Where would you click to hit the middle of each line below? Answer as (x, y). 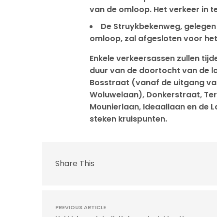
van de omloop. (122, 9)
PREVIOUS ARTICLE (81, 207)
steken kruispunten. (129, 119)
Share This (75, 164)
